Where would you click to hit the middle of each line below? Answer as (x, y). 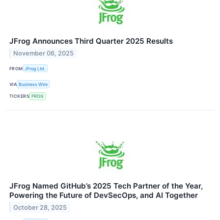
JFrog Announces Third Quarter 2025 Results (91, 41)
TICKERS (20, 96)
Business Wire (33, 84)
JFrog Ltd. (35, 68)
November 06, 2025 (44, 53)
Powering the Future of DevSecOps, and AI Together (104, 195)
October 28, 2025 (40, 207)
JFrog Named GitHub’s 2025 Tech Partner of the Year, (106, 186)
